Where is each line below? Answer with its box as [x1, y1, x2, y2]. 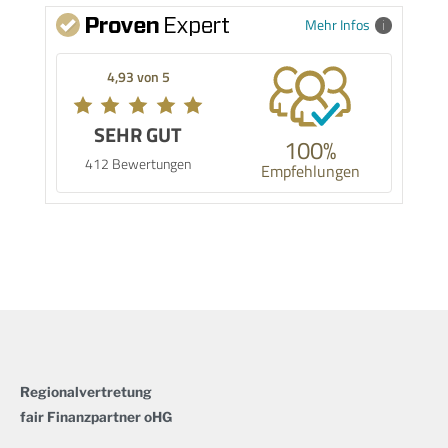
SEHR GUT [94, 120, 182, 150]
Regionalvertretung [20, 383, 152, 400]
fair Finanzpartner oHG [20, 408, 172, 425]
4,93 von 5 [106, 67, 170, 87]
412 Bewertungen [85, 154, 191, 174]
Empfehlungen [260, 160, 360, 183]
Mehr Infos [305, 15, 370, 35]
